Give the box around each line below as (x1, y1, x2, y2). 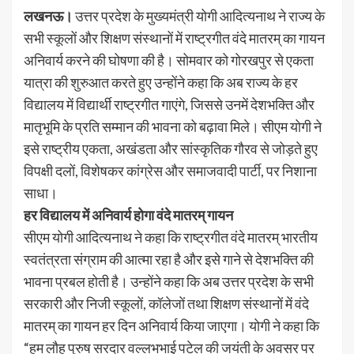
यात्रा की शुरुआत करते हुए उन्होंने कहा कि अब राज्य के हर (24, 73, 298, 92)
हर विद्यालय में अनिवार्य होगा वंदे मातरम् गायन (24, 206, 233, 224)
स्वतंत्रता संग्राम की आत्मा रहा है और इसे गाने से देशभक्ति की (24, 250, 314, 269)
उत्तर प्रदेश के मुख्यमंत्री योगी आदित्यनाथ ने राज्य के (73, 7, 325, 25)
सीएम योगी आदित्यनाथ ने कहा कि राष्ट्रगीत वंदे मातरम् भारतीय (24, 228, 318, 247)
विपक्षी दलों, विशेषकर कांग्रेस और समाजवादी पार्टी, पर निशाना (24, 162, 317, 180)
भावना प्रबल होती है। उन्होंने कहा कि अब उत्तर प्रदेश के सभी (24, 273, 314, 291)
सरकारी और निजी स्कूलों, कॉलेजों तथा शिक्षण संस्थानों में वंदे (24, 295, 309, 313)
